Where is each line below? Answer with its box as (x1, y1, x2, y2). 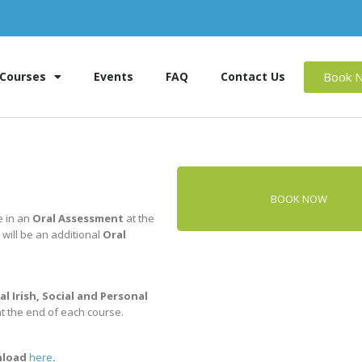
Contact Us (221, 69, 286, 84)
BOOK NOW (271, 192, 328, 206)
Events (94, 69, 134, 84)
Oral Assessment (32, 211, 124, 225)
